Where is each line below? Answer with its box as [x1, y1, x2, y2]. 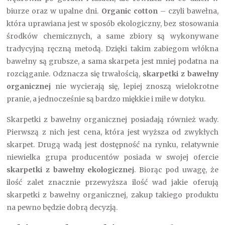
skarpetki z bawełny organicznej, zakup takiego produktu [7, 190, 218, 199]
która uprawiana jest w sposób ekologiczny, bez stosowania [7, 19, 218, 28]
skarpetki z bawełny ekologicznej [7, 165, 135, 174]
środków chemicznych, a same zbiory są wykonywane [7, 32, 218, 41]
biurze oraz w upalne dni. [7, 7, 101, 16]
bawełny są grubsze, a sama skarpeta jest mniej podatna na [7, 57, 218, 66]
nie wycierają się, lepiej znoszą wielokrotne [51, 82, 218, 91]
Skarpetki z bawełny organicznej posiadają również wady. [7, 115, 218, 124]
